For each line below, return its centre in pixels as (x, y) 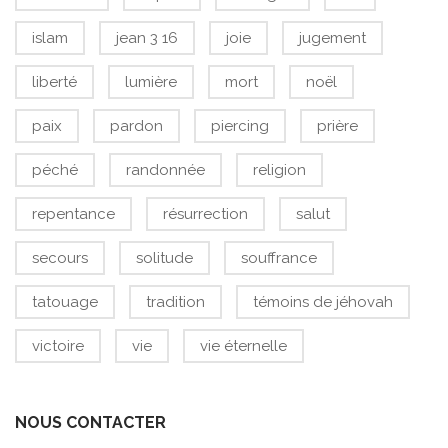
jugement (332, 38)
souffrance (279, 258)
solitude (164, 258)
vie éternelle (243, 346)
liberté (54, 82)
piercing (240, 126)
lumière (151, 82)
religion (279, 170)
